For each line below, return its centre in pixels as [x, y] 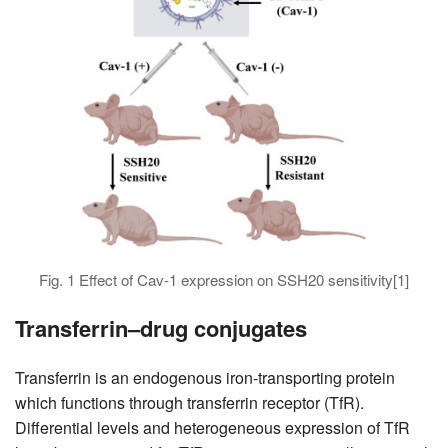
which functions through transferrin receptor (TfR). [189, 402]
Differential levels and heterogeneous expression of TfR [212, 427]
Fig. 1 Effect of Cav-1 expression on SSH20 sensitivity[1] [224, 279]
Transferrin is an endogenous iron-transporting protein [205, 377]
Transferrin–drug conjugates [161, 327]
